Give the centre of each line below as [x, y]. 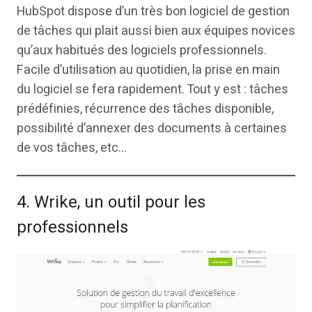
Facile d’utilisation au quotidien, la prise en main [148, 70]
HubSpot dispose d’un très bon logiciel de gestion [153, 11]
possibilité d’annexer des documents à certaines [152, 128]
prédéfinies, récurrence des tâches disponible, [145, 109]
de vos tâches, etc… [72, 148]
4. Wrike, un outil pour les [111, 202]
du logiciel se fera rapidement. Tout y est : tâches [153, 89]
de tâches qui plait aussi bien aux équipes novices [156, 31]
